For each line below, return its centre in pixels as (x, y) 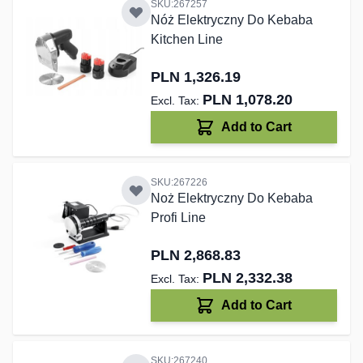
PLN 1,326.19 (195, 77)
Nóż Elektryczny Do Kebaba (231, 20)
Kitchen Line (186, 40)
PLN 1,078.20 (247, 100)
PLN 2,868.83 (195, 256)
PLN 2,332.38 (247, 278)
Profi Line (178, 218)
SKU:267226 (179, 183)
